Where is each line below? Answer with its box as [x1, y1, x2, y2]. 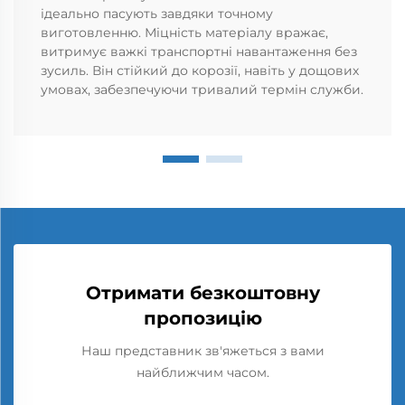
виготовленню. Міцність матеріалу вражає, [41, 24, 328, 41]
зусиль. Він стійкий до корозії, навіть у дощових [41, 61, 359, 79]
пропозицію [143, 306, 262, 329]
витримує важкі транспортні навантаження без [41, 42, 357, 60]
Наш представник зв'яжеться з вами [80, 342, 325, 359]
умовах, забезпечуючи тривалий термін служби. [41, 80, 363, 98]
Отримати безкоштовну [85, 281, 320, 304]
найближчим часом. [136, 363, 269, 381]
